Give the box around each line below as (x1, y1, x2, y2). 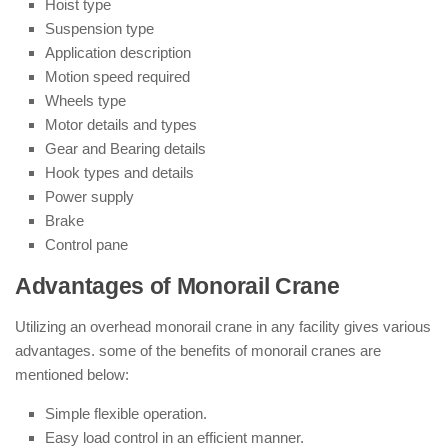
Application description (45, 44, 191, 61)
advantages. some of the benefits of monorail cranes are (15, 342, 381, 359)
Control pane (45, 236, 128, 253)
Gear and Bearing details (45, 140, 206, 157)
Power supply (45, 188, 134, 205)
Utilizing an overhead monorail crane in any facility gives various (15, 318, 431, 335)
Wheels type (45, 92, 126, 109)
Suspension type (45, 20, 154, 37)
